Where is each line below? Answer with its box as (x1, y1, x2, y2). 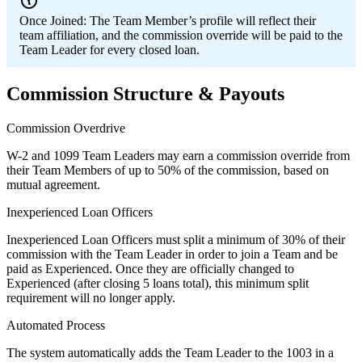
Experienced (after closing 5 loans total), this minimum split (6, 276, 309, 290)
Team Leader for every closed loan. (19, 43, 200, 57)
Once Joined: (19, 14, 86, 28)
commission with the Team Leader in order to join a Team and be (6, 246, 338, 261)
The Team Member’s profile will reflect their (90, 14, 316, 28)
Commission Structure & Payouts (6, 83, 284, 105)
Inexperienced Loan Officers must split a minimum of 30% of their (6, 232, 345, 246)
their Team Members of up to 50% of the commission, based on (6, 162, 329, 177)
